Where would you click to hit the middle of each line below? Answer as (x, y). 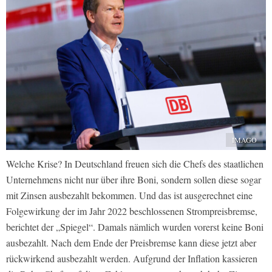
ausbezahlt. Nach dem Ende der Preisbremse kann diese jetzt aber (131, 243)
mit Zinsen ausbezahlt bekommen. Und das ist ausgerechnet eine (129, 195)
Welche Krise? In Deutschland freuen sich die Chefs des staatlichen (135, 164)
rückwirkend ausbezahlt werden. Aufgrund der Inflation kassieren (132, 259)
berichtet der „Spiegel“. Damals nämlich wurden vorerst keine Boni (135, 227)
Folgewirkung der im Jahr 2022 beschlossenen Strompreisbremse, (132, 211)
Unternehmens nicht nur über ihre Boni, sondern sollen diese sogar (134, 180)
